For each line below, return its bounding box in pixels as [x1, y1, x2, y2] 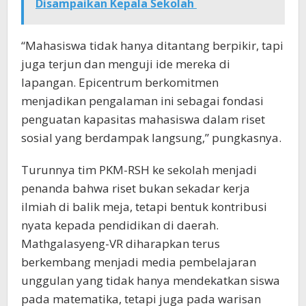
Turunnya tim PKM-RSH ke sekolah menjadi [21, 161, 257, 178]
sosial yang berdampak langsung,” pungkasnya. [21, 129, 281, 145]
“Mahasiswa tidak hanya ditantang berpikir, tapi [21, 37, 283, 53]
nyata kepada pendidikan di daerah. [21, 217, 219, 233]
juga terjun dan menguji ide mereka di [21, 55, 230, 72]
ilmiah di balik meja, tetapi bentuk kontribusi [21, 198, 267, 214]
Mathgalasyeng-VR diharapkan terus [21, 235, 220, 251]
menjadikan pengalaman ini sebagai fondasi [21, 92, 264, 109]
